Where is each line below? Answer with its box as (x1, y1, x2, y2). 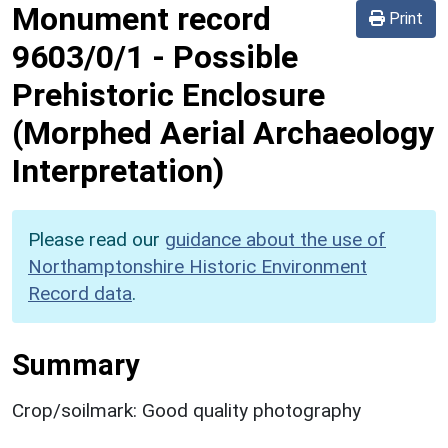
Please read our (28, 227, 165, 251)
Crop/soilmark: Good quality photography (12, 398, 361, 422)
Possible (173, 37, 298, 76)
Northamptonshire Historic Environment (28, 254, 367, 278)
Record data (28, 281, 132, 305)
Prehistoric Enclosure (12, 75, 325, 114)
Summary (12, 347, 139, 382)
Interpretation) (12, 151, 224, 190)
